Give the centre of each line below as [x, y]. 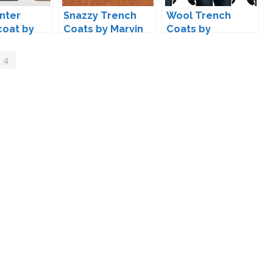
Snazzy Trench [100, 16]
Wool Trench [199, 16]
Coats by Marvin [103, 29]
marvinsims [195, 43]
